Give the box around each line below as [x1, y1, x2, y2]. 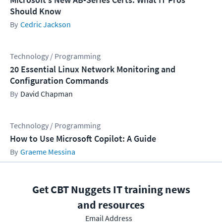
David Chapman [20, 88, 73, 99]
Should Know [10, 5, 61, 17]
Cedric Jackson [20, 19, 71, 29]
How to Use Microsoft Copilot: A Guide [10, 132, 156, 144]
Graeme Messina [20, 146, 75, 157]
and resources [77, 197, 145, 212]
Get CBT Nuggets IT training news [32, 182, 190, 196]
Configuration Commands [10, 74, 109, 86]
